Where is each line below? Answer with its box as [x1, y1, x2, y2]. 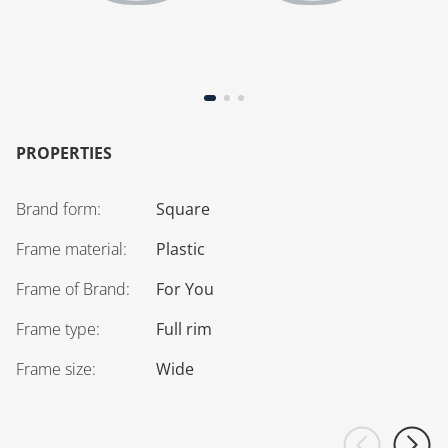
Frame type [16, 318, 96, 340]
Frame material [16, 238, 123, 260]
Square [156, 198, 210, 220]
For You [156, 278, 214, 300]
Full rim [156, 318, 212, 340]
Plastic [156, 238, 205, 260]
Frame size [16, 358, 92, 380]
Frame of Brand [16, 278, 126, 300]
